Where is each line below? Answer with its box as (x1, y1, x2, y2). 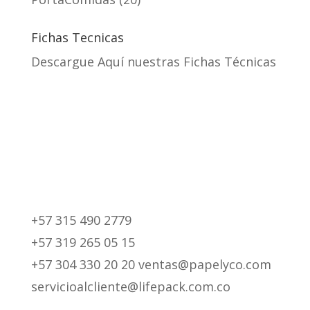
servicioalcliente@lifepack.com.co (30, 277, 230, 295)
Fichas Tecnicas (30, 28, 124, 46)
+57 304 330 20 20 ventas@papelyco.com (30, 255, 271, 273)
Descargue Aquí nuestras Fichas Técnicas (30, 53, 276, 70)
